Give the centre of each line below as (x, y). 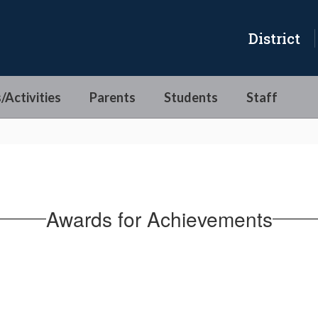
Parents (113, 97)
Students (191, 97)
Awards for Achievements (159, 218)
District (274, 38)
